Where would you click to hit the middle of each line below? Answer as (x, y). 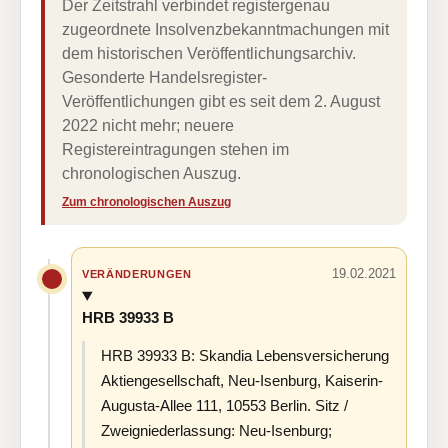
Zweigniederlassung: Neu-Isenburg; (216, 430)
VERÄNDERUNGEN (137, 273)
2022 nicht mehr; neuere (148, 125)
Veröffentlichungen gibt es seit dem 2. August (221, 101)
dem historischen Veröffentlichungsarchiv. (209, 53)
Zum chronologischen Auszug (146, 202)
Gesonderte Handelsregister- (164, 77)
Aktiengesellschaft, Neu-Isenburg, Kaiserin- (242, 380)
